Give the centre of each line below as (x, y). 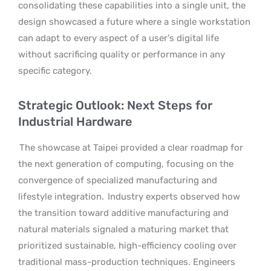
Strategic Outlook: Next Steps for (115, 105)
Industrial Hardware (75, 121)
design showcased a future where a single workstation (134, 21)
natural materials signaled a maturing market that (123, 229)
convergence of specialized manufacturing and (118, 180)
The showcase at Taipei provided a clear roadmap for (131, 147)
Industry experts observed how (173, 196)
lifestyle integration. (61, 196)
